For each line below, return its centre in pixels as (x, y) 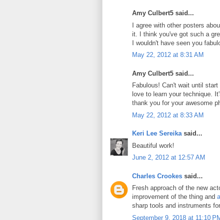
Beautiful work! (153, 145)
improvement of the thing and (175, 197)
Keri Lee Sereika (157, 133)
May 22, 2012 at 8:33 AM (168, 115)
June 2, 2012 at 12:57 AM (169, 157)
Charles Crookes (157, 176)
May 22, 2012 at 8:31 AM (168, 55)
